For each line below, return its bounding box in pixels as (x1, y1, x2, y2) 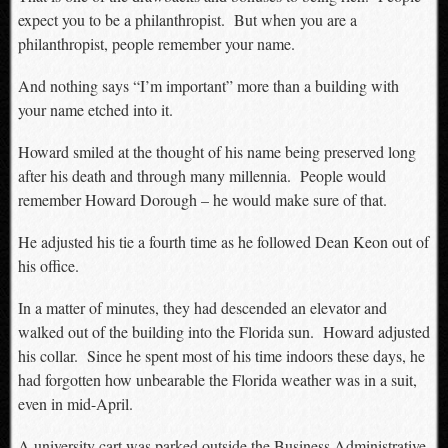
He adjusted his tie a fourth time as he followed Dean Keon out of (17, 231, 429, 252)
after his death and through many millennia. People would (17, 165, 386, 186)
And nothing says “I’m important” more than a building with (17, 75, 399, 96)
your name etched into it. (17, 99, 173, 120)
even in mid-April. (17, 393, 133, 414)
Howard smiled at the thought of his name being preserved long (17, 141, 416, 162)
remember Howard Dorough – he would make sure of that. (17, 189, 387, 210)
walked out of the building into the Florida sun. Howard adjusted (17, 321, 430, 342)
